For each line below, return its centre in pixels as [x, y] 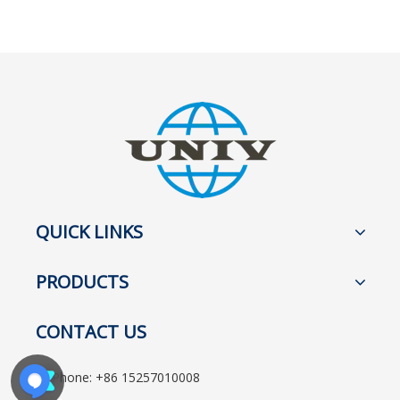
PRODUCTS [82, 282]
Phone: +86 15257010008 [124, 377]
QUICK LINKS [89, 232]
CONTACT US [91, 332]
